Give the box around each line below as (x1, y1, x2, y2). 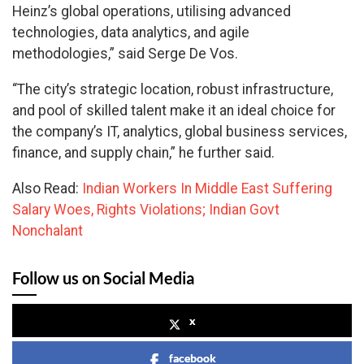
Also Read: (12, 180, 82, 197)
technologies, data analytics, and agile (12, 24, 249, 41)
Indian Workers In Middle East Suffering (82, 180, 332, 197)
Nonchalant (12, 222, 83, 239)
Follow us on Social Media (12, 267, 194, 288)
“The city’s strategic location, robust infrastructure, (12, 81, 333, 98)
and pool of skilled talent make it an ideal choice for (12, 102, 336, 119)
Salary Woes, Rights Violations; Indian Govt (12, 201, 279, 218)
